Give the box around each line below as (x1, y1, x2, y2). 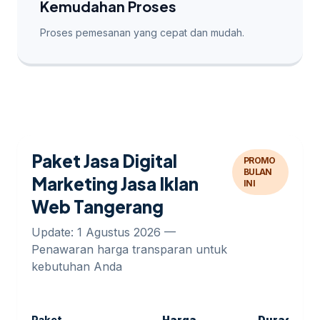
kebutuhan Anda (31, 259, 122, 274)
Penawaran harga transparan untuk (31, 242, 227, 256)
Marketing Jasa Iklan (31, 173, 199, 194)
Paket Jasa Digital (31, 150, 177, 171)
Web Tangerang (31, 196, 164, 217)
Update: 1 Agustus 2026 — (31, 225, 176, 239)
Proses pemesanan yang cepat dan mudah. (40, 26, 244, 39)
